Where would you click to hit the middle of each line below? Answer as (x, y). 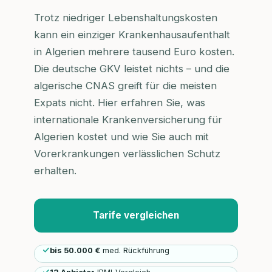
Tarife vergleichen (136, 216)
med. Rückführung (136, 251)
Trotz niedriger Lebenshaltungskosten (126, 18)
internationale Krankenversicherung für (128, 120)
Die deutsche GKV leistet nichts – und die (132, 69)
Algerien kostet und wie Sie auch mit (121, 137)
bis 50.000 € (75, 251)
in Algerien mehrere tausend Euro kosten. (134, 52)
